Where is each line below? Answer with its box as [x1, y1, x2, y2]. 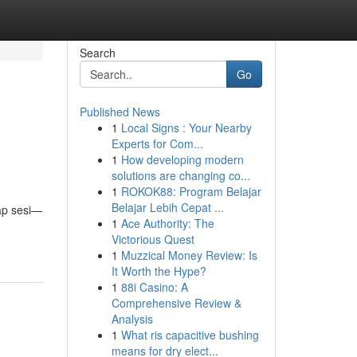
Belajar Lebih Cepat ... [111, 199, 224, 215]
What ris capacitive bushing [120, 327, 259, 343]
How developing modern [120, 151, 244, 167]
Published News [79, 104, 160, 120]
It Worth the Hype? [111, 263, 206, 279]
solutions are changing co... [111, 167, 250, 183]
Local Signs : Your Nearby [120, 120, 252, 135]
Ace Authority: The [120, 215, 214, 231]
